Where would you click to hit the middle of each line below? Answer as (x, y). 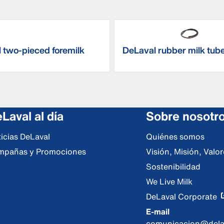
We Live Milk (169, 181)
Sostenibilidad (173, 166)
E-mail (158, 211)
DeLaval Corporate (182, 196)
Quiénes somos (175, 136)
